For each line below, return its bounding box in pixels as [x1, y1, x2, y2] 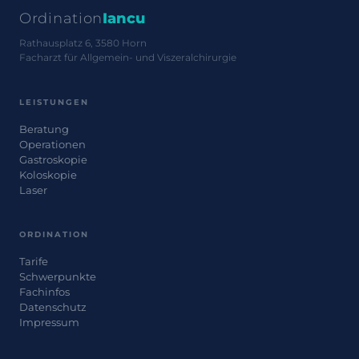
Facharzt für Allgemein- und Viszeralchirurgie [19, 52, 236, 63]
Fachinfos [19, 285, 70, 298]
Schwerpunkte [19, 270, 96, 283]
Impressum [19, 316, 79, 329]
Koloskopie [19, 168, 77, 181]
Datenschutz [19, 301, 87, 313]
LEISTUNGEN [19, 97, 89, 107]
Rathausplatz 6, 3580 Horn [19, 38, 147, 49]
